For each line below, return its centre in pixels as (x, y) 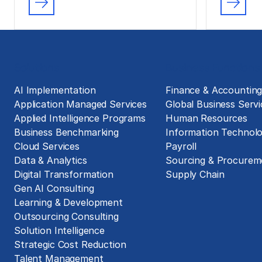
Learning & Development (68, 202)
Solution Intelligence (59, 230)
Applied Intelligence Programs (80, 118)
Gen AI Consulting (54, 188)
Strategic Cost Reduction (70, 244)
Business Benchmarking (66, 132)
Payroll (181, 146)
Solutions (37, 67)
